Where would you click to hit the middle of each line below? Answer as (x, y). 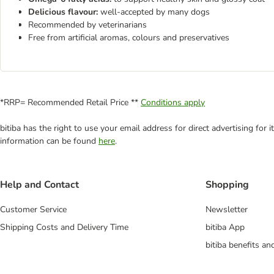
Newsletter (227, 210)
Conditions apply (173, 102)
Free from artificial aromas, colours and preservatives (129, 38)
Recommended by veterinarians (87, 25)
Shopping (227, 185)
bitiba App (225, 228)
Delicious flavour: (64, 12)
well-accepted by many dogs (155, 12)
